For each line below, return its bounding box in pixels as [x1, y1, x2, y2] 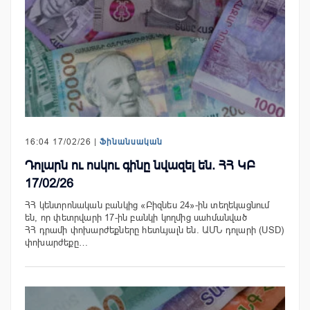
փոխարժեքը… [25, 237, 88, 248]
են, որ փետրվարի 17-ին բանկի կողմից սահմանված [25, 212, 247, 224]
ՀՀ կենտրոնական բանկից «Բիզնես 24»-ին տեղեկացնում [25, 200, 270, 211]
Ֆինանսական [100, 137, 163, 147]
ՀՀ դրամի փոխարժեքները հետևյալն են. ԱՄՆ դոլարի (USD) [25, 225, 284, 236]
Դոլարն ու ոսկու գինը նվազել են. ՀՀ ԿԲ [25, 158, 255, 173]
